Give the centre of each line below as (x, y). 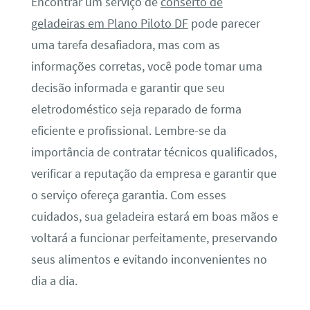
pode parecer (224, 23)
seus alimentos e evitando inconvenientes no (149, 259)
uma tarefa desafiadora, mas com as (125, 45)
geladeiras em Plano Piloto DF (109, 23)
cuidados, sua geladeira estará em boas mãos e (154, 216)
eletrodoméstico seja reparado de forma (136, 109)
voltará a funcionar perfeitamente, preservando (154, 238)
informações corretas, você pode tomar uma (146, 66)
